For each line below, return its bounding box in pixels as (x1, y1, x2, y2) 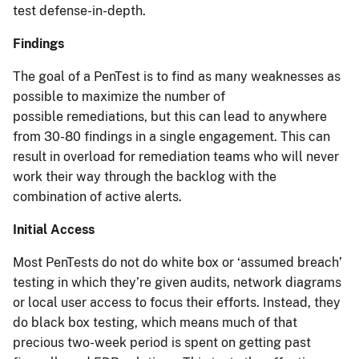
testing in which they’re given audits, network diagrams (13, 275, 341, 291)
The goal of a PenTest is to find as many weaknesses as (13, 69, 341, 85)
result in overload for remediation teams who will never (13, 149, 339, 165)
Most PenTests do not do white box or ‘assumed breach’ (13, 255, 342, 271)
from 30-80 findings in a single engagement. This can (13, 129, 330, 145)
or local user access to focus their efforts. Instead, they (13, 295, 341, 311)
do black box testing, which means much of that (13, 315, 297, 331)
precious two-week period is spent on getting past (13, 335, 311, 351)
